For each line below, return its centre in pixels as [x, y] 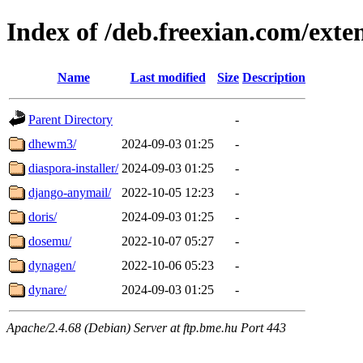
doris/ [43, 216]
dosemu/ [50, 241]
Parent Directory [70, 119]
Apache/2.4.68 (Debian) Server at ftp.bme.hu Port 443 [146, 327]
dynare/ [47, 289]
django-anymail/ [70, 192]
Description [274, 77]
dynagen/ [52, 265]
